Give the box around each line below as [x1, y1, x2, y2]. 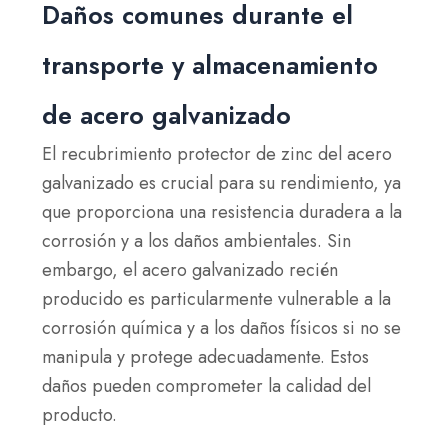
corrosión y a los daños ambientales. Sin [42, 228, 352, 254]
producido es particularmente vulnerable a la [42, 286, 392, 312]
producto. [42, 402, 118, 428]
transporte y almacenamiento [42, 47, 379, 83]
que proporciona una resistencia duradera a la [42, 199, 403, 225]
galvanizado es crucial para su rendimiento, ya [42, 170, 402, 196]
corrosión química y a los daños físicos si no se [42, 315, 402, 341]
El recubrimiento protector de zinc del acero [42, 141, 393, 167]
